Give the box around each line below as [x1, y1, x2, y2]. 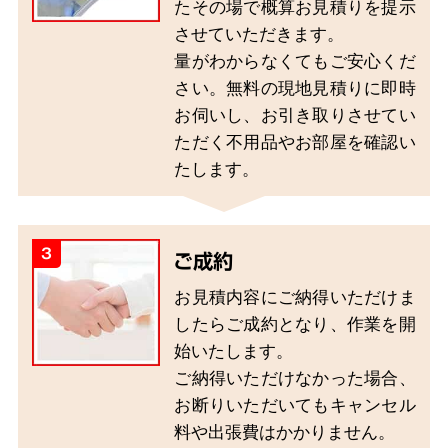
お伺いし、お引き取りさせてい [174, 101, 416, 128]
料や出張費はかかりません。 [174, 418, 396, 445]
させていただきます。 [174, 20, 345, 47]
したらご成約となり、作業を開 [174, 310, 416, 337]
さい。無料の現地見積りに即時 [174, 74, 416, 101]
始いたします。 [174, 337, 294, 364]
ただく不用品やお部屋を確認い [174, 128, 416, 155]
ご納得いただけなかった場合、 [174, 364, 416, 391]
